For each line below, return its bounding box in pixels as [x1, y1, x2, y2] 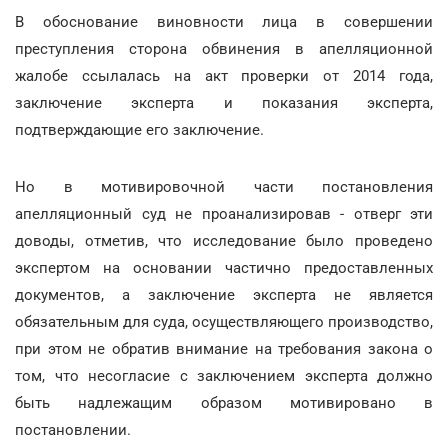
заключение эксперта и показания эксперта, [15, 94, 433, 112]
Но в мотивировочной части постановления [15, 178, 433, 196]
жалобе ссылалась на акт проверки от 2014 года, [15, 67, 433, 85]
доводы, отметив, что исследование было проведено [15, 232, 433, 250]
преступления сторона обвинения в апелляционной [15, 40, 433, 58]
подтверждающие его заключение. [15, 121, 264, 139]
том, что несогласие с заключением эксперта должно [15, 367, 433, 385]
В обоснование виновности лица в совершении [15, 13, 433, 31]
